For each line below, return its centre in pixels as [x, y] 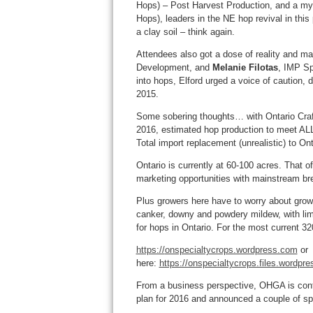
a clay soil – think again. [185, 32]
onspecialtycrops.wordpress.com [231, 250]
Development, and [174, 67]
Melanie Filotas [245, 67]
